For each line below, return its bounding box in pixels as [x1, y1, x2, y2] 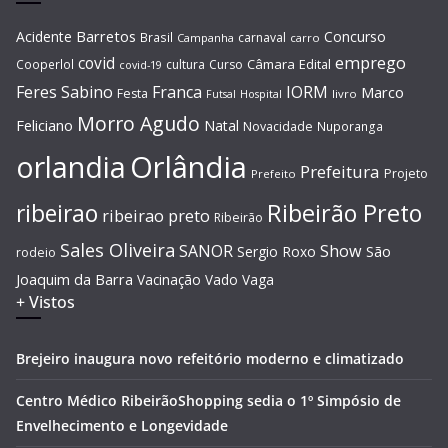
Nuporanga [317, 117, 383, 134]
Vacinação [137, 269, 201, 289]
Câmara [247, 54, 295, 73]
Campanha [177, 29, 234, 45]
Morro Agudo [77, 109, 200, 137]
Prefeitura [300, 159, 380, 183]
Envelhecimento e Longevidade [16, 415, 228, 435]
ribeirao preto [102, 204, 210, 227]
